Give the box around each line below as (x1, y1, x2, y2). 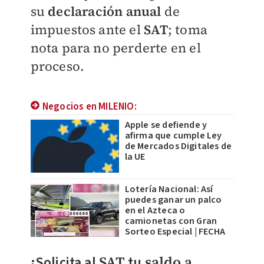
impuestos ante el (30, 21, 144, 38)
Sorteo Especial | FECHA (124, 225, 226, 239)
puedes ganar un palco (124, 193, 222, 207)
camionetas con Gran (124, 214, 217, 228)
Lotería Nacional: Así (124, 183, 213, 196)
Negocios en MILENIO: (42, 100, 137, 114)
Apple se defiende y (124, 118, 207, 132)
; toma (167, 21, 207, 38)
